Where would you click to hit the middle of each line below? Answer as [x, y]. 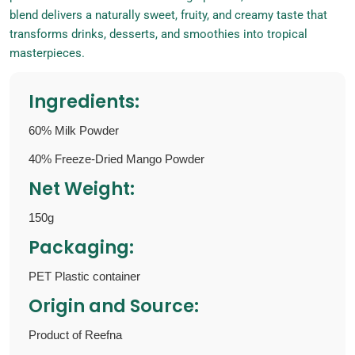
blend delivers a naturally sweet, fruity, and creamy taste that [168, 15]
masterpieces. [47, 53]
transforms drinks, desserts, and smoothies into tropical [158, 34]
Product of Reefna [75, 335]
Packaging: [81, 247]
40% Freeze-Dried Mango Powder [116, 159]
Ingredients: [84, 101]
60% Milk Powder [74, 130]
